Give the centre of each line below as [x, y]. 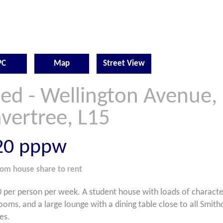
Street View [124, 63]
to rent [70, 169]
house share [34, 169]
